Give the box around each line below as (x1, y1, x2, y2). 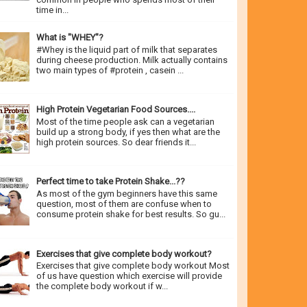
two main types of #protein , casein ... (36, 64, 184, 75)
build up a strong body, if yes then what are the (36, 126, 221, 137)
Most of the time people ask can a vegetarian (36, 116, 215, 127)
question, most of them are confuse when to (36, 199, 212, 210)
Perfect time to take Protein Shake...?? (36, 176, 186, 187)
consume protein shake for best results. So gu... (36, 209, 226, 220)
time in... (36, 4, 69, 15)
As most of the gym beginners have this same (36, 188, 218, 199)
